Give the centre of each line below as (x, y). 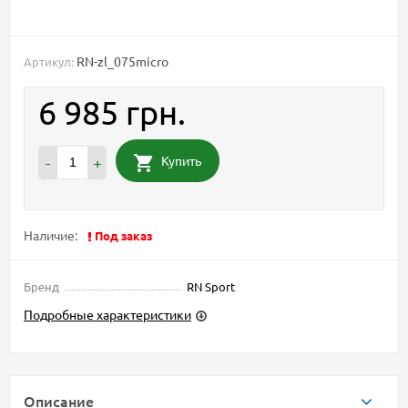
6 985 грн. (112, 112)
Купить (181, 161)
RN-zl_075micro (122, 61)
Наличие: (51, 235)
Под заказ (123, 236)
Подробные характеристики (107, 315)
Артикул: (49, 62)
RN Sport (211, 287)
